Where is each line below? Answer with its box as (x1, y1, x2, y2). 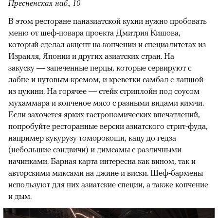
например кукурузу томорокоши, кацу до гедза (8, 132, 176, 143)
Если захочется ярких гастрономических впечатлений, (8, 109, 200, 119)
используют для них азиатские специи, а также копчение (8, 179, 208, 189)
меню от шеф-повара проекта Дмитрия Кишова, (8, 27, 181, 37)
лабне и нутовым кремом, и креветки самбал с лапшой (8, 74, 203, 84)
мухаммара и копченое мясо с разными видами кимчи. (8, 97, 204, 108)
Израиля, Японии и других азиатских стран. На (8, 51, 174, 61)
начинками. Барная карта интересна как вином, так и (8, 156, 196, 166)
